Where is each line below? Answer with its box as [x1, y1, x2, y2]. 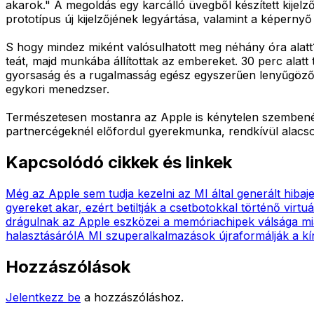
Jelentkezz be [6, 290, 81, 305]
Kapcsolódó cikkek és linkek [6, 151, 232, 172]
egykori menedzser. [6, 81, 109, 96]
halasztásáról [6, 228, 76, 243]
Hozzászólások [6, 256, 130, 277]
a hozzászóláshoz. [84, 290, 184, 305]
